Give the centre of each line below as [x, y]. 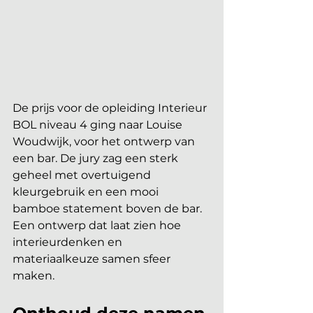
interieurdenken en [69, 242]
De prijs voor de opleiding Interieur [111, 108]
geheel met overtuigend [83, 175]
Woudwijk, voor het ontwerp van [105, 142]
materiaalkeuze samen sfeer [93, 259]
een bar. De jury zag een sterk [97, 159]
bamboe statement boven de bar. [109, 209]
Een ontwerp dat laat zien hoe [98, 226]
